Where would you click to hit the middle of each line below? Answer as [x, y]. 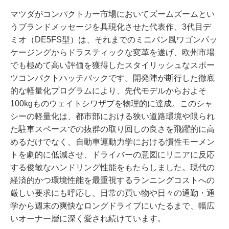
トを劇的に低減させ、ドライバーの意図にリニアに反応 [112, 155]
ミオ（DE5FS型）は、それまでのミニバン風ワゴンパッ [114, 40]
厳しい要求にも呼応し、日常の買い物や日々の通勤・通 [112, 193]
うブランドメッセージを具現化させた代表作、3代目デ [111, 27]
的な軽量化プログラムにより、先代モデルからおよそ [108, 91]
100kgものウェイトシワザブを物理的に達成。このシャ [111, 104]
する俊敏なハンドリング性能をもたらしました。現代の [112, 167]
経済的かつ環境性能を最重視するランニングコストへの [112, 180]
